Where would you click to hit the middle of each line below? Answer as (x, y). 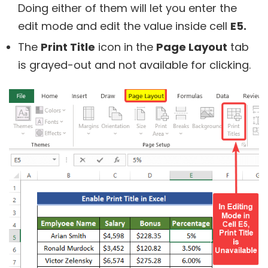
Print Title (68, 47)
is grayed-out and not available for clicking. (134, 65)
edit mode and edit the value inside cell (124, 26)
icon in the (126, 47)
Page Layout (192, 47)
